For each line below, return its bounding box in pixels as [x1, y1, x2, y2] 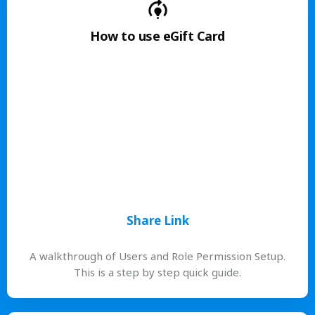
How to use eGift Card [90, 27, 225, 45]
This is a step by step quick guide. [74, 265, 241, 280]
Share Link [126, 212, 189, 229]
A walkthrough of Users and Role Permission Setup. [30, 249, 285, 264]
